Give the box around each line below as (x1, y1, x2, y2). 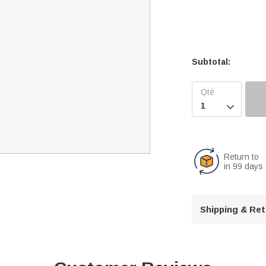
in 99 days (224, 161, 264, 171)
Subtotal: (192, 56, 231, 66)
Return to (224, 151, 259, 161)
